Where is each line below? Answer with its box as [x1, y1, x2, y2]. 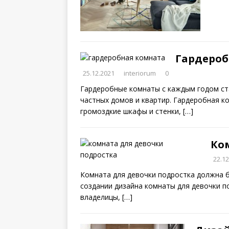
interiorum [124, 68, 156, 78]
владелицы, [80, 192, 122, 202]
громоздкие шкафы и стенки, [80, 106, 183, 116]
